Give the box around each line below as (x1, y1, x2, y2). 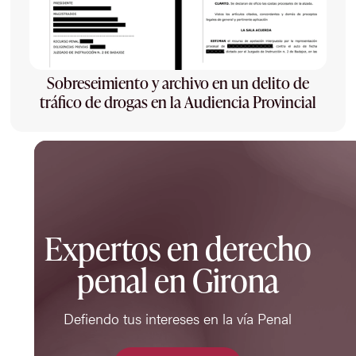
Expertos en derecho (44, 226, 311, 271)
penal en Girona (76, 258, 279, 303)
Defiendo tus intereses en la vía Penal (64, 308, 292, 329)
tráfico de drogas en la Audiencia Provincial (39, 90, 316, 113)
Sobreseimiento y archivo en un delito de (46, 71, 309, 94)
